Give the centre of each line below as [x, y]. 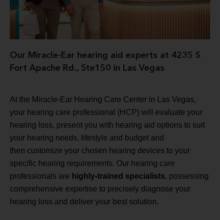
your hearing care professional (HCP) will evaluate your [106, 112]
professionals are [41, 176]
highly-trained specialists [118, 176]
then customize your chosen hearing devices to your [100, 151]
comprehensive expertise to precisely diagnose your [100, 189]
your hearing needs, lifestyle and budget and [87, 138]
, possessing [187, 176]
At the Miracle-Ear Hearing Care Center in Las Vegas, [103, 100]
